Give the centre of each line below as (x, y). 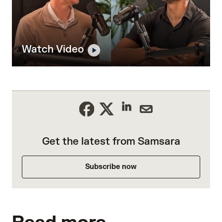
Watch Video (53, 49)
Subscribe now (111, 167)
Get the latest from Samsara (111, 141)
